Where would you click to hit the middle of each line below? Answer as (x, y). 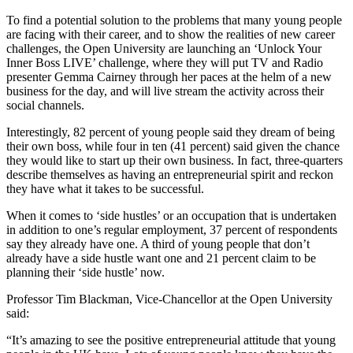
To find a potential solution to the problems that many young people (174, 20)
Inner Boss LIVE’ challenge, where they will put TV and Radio (165, 62)
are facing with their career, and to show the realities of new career (171, 34)
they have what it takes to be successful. (105, 188)
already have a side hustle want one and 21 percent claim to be (161, 258)
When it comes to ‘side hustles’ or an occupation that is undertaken (171, 215)
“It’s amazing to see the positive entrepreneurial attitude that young (171, 340)
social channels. (45, 105)
